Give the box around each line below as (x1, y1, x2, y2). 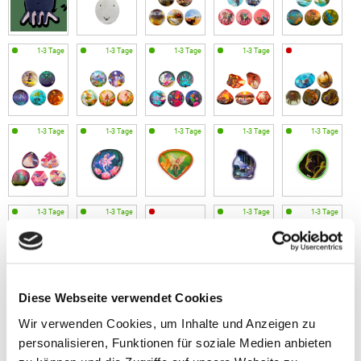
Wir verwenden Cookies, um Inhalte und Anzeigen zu (19, 316, 316, 330)
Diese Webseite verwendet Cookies (19, 290, 222, 305)
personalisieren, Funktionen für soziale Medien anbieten (19, 335, 332, 349)
